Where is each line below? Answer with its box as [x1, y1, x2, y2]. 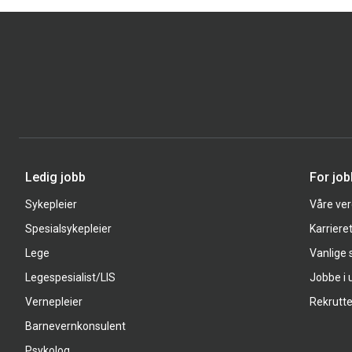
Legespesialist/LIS [25, 270, 115, 284]
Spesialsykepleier [25, 222, 112, 235]
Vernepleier [25, 295, 82, 308]
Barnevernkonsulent [25, 319, 126, 332]
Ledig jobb [25, 169, 86, 185]
